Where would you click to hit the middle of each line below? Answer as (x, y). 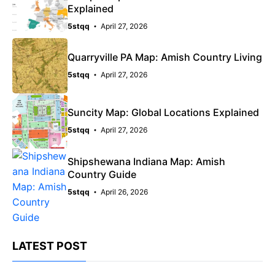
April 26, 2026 (124, 192)
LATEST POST (50, 246)
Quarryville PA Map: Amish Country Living (165, 57)
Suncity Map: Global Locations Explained (163, 113)
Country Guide (102, 174)
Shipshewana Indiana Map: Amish (146, 161)
